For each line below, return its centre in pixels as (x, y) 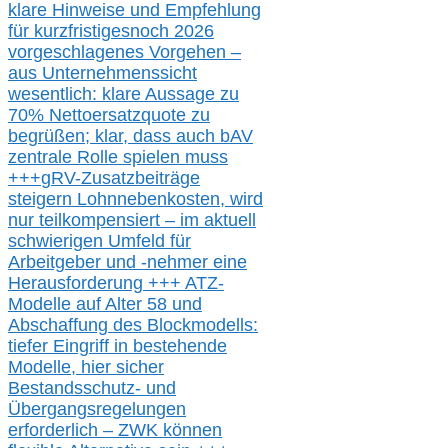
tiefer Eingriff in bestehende (117, 346)
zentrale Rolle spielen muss (118, 157)
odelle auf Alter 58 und (112, 304)
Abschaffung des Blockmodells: (133, 325)
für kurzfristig (59, 31)
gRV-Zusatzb (93, 178)
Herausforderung (78, 283)
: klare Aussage (156, 94)
